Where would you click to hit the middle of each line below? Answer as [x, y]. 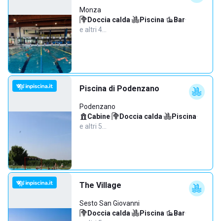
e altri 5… [93, 126]
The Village [100, 185]
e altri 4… [93, 30]
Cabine [99, 116]
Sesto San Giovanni [110, 203]
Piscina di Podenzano [119, 89]
